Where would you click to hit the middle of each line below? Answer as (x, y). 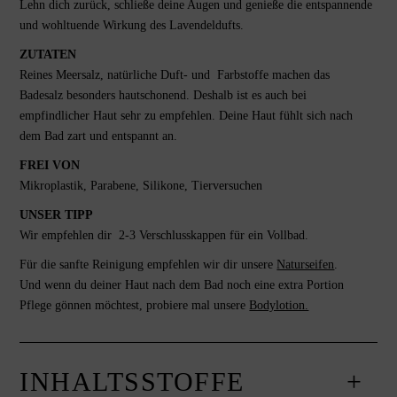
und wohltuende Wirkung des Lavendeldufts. (132, 26)
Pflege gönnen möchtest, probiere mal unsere (135, 306)
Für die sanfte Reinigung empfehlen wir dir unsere (148, 265)
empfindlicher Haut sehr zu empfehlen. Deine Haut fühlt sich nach (187, 116)
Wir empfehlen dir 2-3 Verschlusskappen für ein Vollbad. (164, 236)
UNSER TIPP (57, 215)
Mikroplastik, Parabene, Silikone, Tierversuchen (143, 186)
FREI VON (50, 166)
